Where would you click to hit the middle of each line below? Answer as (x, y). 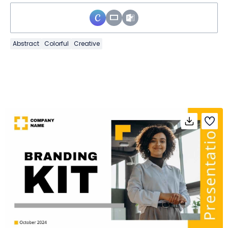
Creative (87, 43)
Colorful (56, 43)
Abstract (26, 43)
